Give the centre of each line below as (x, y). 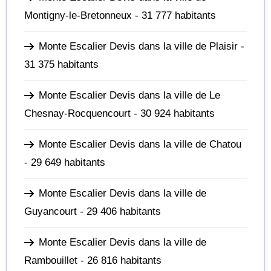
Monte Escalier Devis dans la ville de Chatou (140, 144)
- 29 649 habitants (65, 162)
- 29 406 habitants (119, 211)
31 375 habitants (61, 64)
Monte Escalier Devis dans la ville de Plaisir (138, 46)
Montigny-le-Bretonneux (78, 15)
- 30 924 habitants (173, 113)
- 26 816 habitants (119, 260)
